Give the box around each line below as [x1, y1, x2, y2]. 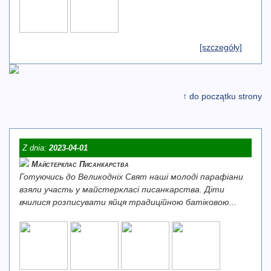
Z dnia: [22, 143, 49, 152]
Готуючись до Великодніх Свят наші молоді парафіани [19, 172, 243, 181]
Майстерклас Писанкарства [31, 160, 129, 169]
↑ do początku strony [183, 91, 262, 101]
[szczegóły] [200, 42, 242, 52]
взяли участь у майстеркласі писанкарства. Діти [19, 184, 224, 194]
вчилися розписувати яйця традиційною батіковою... [19, 197, 237, 207]
